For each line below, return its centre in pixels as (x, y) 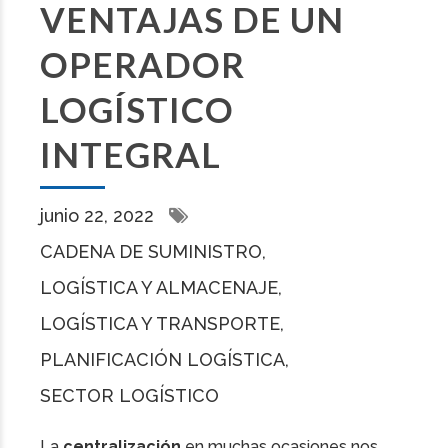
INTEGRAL (130, 154)
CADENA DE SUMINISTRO (151, 252)
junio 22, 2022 (99, 216)
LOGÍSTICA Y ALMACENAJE (159, 288)
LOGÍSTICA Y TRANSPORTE (160, 324)
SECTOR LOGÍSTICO (129, 396)
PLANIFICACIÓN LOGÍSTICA (162, 360)
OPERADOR (142, 64)
